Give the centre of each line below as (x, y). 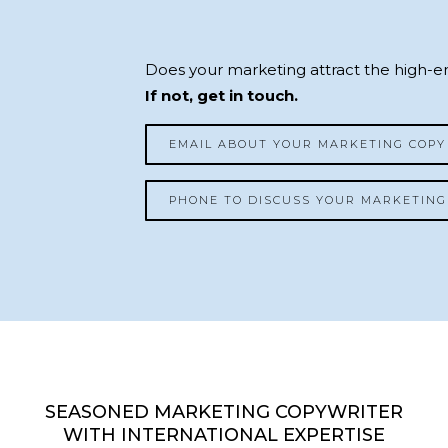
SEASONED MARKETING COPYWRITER (223, 412)
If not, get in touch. (221, 95)
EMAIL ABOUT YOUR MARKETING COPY (307, 144)
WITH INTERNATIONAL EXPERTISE (223, 435)
